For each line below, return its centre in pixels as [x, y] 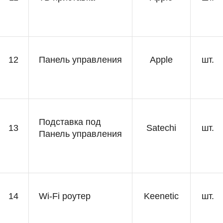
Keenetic [161, 196]
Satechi [161, 128]
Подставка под [70, 122]
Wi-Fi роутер [65, 196]
